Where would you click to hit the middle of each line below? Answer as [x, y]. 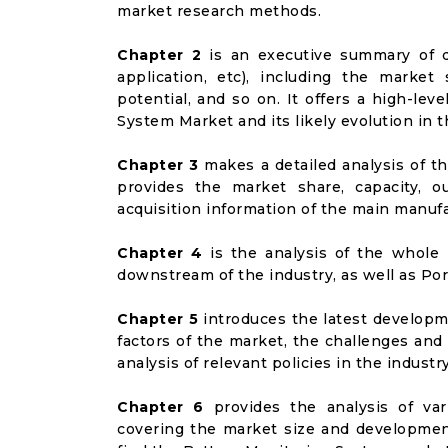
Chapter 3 [158, 165]
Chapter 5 [158, 319]
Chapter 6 [160, 407]
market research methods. [219, 11]
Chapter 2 [159, 55]
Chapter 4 [160, 253]
